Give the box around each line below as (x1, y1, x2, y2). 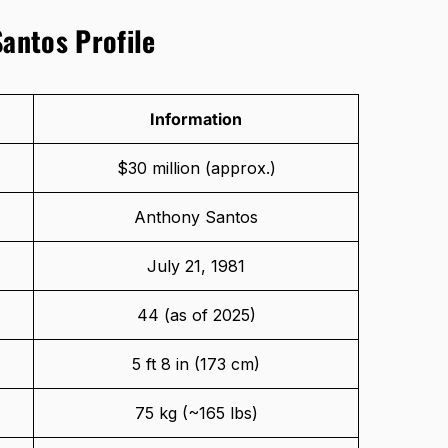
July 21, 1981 (147, 256, 245, 277)
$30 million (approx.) (116, 158, 276, 179)
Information (150, 109, 242, 130)
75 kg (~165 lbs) (134, 403, 258, 424)
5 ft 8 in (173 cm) (132, 354, 260, 375)
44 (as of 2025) (136, 305, 256, 326)
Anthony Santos (134, 207, 258, 228)
